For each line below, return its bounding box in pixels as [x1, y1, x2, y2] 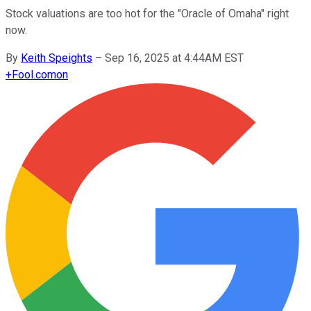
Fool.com [12, 67, 56, 81]
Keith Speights [21, 51, 92, 65]
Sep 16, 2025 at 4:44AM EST [105, 51, 244, 65]
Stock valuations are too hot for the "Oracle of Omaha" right [6, 6, 289, 20]
